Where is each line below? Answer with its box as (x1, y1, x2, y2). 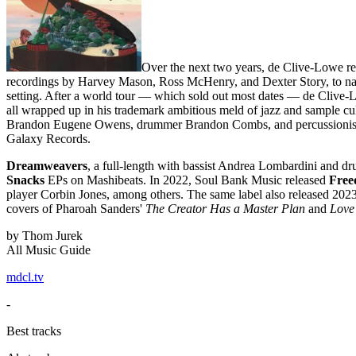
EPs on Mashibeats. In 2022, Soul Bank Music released (44, 172, 329, 187)
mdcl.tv (6, 269, 44, 284)
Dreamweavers (6, 158, 87, 172)
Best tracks (6, 323, 61, 338)
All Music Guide (6, 242, 91, 257)
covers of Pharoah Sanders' (6, 201, 145, 215)
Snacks (6, 172, 44, 187)
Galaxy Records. (6, 131, 91, 145)
